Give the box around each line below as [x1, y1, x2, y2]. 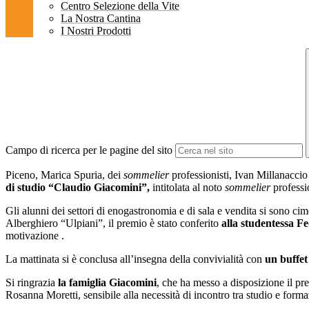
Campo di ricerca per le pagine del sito [6, 144, 172, 157]
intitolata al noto [150, 181, 225, 194]
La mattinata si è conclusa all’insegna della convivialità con [6, 253, 265, 266]
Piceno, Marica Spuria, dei [6, 169, 123, 181]
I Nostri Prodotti [61, 25, 131, 37]
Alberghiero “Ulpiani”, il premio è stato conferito [6, 217, 221, 230]
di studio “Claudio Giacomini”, [6, 181, 150, 194]
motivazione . [6, 230, 64, 242]
